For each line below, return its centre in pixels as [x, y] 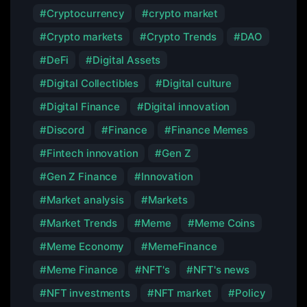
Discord [65, 130]
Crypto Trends [182, 37]
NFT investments [88, 293]
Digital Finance [83, 107]
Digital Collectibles [93, 84]
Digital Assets [127, 60]
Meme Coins [225, 223]
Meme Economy [85, 247]
